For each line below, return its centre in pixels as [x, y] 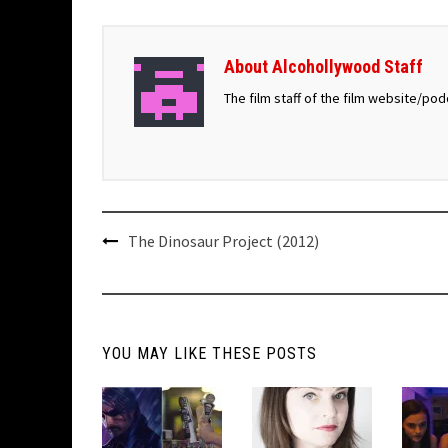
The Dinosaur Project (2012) [223, 241]
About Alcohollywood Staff [323, 66]
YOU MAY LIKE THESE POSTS [209, 353]
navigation [150, 267]
